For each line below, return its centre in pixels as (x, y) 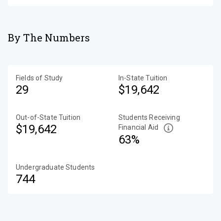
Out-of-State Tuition (48, 117)
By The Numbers (49, 37)
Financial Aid (138, 127)
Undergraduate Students (55, 167)
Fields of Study (39, 78)
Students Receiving (149, 117)
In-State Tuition (143, 78)
